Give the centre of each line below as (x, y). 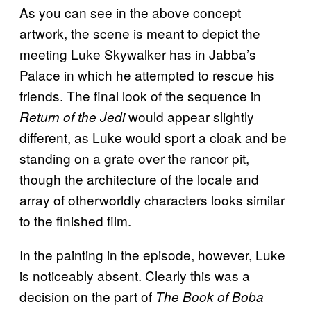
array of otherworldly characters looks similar (152, 200)
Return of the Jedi (74, 117)
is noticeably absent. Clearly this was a (135, 276)
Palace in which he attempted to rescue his (147, 75)
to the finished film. (75, 221)
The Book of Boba (210, 297)
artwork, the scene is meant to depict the (140, 33)
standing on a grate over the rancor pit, (134, 158)
